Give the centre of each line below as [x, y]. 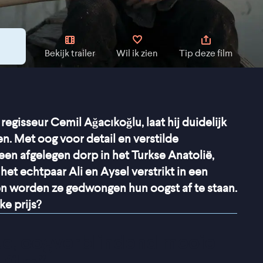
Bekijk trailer [70, 53]
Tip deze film [206, 53]
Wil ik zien [137, 53]
